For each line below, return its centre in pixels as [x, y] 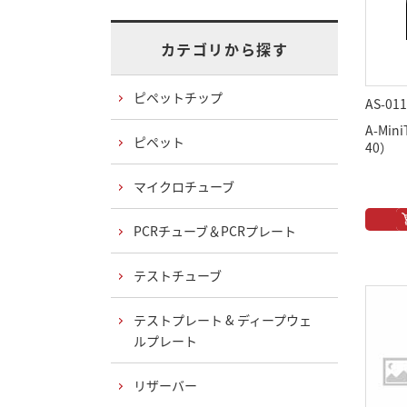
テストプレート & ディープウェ [223, 320]
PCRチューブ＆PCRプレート [215, 231]
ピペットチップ [178, 97]
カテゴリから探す [224, 49]
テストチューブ [178, 275]
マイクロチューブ [184, 186]
